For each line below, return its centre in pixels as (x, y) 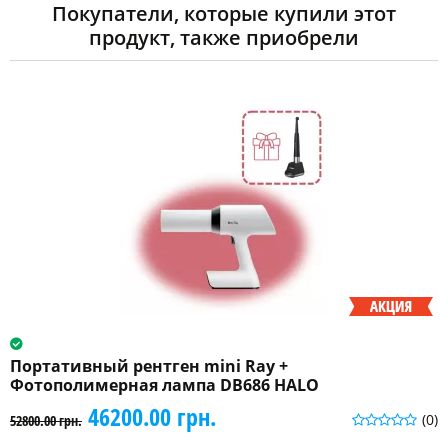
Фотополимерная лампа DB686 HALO (164, 384)
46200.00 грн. (152, 416)
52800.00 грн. (46, 420)
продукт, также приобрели (224, 37)
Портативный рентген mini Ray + (149, 365)
